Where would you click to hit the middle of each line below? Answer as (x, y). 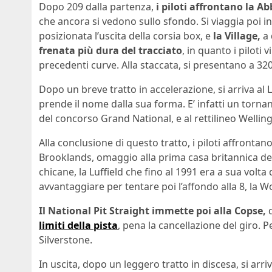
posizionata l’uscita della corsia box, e (126, 36)
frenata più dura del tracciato (110, 50)
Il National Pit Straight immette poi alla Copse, (152, 210)
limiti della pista (78, 225)
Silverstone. (66, 240)
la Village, (237, 36)
